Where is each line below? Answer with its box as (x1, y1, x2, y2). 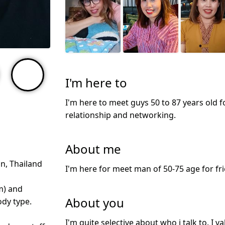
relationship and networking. (65, 109, 176, 121)
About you (65, 194, 124, 211)
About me (65, 140, 121, 157)
